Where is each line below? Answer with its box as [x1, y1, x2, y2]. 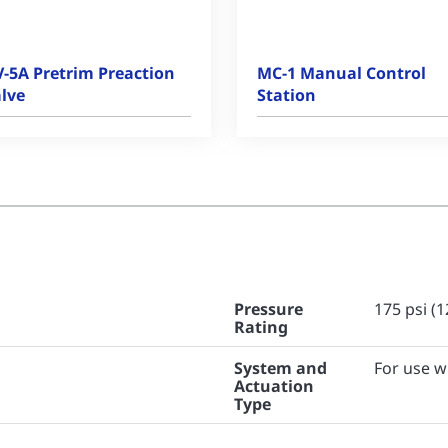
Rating [234, 316, 288, 338]
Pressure [234, 298, 303, 320]
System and [234, 357, 327, 379]
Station [257, 84, 316, 106]
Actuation [234, 375, 314, 397]
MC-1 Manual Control [257, 62, 426, 84]
